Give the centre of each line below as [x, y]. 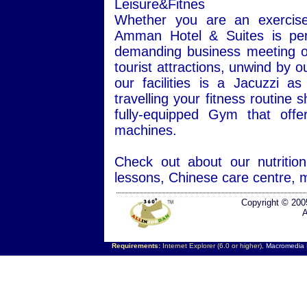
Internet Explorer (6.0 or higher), [213, 246]
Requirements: [136, 246]
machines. [146, 130]
